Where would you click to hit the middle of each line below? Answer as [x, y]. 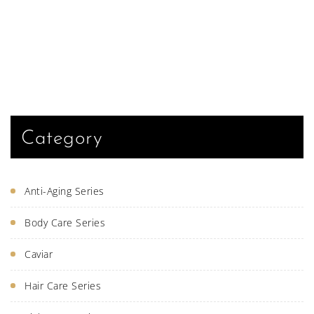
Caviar [39, 254]
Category [62, 139]
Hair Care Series [63, 286]
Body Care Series [65, 223]
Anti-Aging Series [64, 191]
